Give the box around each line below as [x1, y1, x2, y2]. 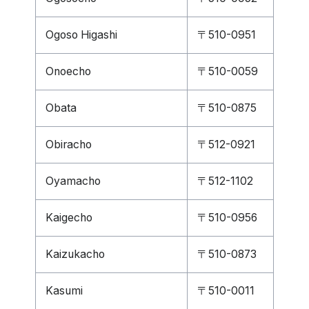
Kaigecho [46, 211, 92, 224]
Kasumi [46, 284, 83, 297]
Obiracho [46, 138, 92, 151]
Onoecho [46, 65, 91, 78]
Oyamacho [46, 175, 101, 188]
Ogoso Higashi [46, 28, 117, 41]
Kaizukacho [46, 248, 105, 261]
